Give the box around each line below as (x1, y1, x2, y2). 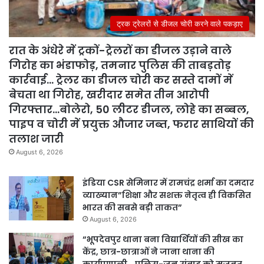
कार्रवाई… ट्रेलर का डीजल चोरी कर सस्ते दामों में (9, 72, 233, 88)
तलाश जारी (9, 131, 64, 147)
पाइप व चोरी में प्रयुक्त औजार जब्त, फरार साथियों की (9, 117, 254, 132)
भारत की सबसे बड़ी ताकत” (82, 202, 182, 214)
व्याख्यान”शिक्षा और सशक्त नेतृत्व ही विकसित (82, 189, 251, 202)
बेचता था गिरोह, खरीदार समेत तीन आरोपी (9, 87, 209, 103)
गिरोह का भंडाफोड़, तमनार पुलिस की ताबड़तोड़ (9, 58, 231, 73)
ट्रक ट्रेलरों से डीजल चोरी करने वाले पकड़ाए (117, 19, 243, 29)
